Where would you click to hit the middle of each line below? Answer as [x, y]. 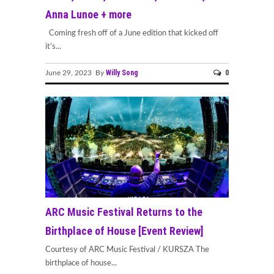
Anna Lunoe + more [88, 15]
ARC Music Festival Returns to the [124, 212]
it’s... [53, 47]
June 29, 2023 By [76, 72]
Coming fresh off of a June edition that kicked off [132, 34]
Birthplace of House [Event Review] [124, 231]
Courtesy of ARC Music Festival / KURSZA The [127, 250]
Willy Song [122, 72]
